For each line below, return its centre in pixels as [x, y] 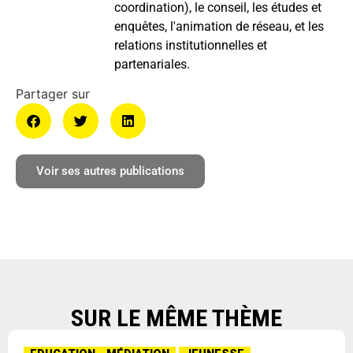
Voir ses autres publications [110, 171]
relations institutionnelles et [191, 45]
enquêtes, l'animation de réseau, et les [219, 26]
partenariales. [152, 64]
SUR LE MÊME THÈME [176, 318]
